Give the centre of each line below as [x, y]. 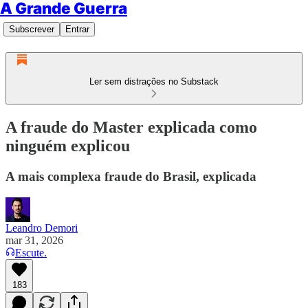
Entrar [77, 29]
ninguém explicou [68, 145]
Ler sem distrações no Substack [154, 81]
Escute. [31, 252]
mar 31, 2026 [34, 240]
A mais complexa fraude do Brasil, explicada [131, 176]
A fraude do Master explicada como [131, 127]
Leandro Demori [42, 228]
